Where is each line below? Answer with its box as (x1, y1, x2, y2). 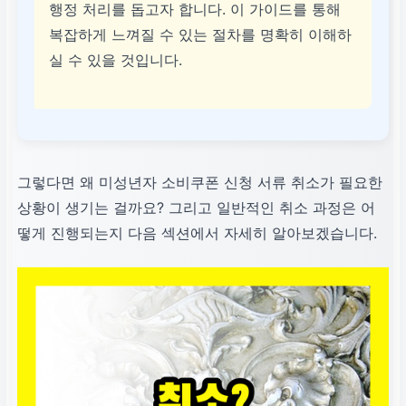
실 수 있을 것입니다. (49, 51, 183, 70)
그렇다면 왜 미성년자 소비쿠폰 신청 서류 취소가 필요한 (17, 173, 382, 192)
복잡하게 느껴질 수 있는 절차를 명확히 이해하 (49, 25, 353, 44)
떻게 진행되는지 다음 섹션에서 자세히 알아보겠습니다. (17, 224, 377, 243)
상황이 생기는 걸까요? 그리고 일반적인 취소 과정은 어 (17, 198, 375, 217)
